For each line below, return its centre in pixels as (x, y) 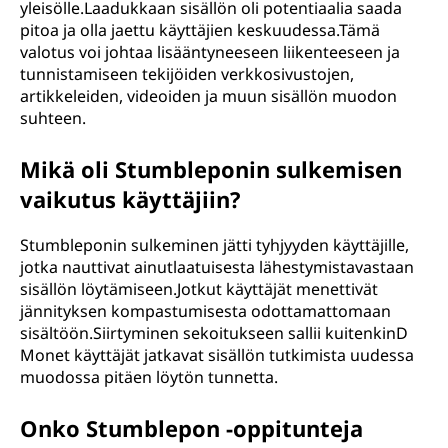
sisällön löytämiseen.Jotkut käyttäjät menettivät (199, 289)
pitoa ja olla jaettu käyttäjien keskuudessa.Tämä (200, 30)
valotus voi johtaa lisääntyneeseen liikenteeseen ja (210, 52)
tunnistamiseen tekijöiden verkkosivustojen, (187, 74)
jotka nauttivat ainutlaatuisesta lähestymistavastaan (217, 267)
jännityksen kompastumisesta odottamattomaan (205, 311)
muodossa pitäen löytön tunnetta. (149, 377)
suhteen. (53, 118)
